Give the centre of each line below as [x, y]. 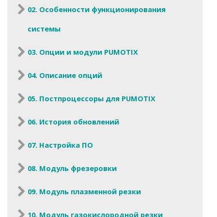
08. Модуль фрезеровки [72, 168]
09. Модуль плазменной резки [84, 191]
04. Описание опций [65, 75]
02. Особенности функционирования [97, 9]
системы [44, 29]
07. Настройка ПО [60, 145]
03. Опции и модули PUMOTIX [83, 52]
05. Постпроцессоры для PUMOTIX [92, 98]
